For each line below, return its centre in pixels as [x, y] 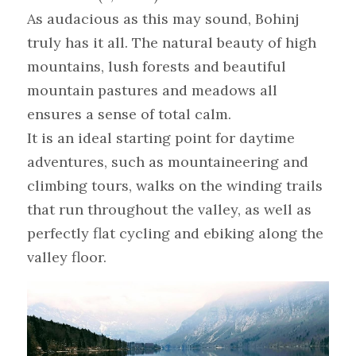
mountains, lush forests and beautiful [157, 67]
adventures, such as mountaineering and [168, 162]
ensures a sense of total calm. [129, 114]
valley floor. [67, 257]
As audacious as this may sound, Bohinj [163, 19]
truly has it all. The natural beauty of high [172, 43]
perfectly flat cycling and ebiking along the [175, 234]
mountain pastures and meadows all [152, 91]
